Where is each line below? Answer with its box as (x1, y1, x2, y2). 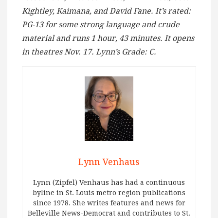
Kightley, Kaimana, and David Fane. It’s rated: (22, 6, 191, 16)
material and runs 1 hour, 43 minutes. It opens (22, 33, 194, 43)
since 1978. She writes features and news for (33, 199, 185, 207)
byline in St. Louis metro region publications (33, 189, 185, 197)
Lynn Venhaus (78, 157, 140, 167)
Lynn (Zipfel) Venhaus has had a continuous (33, 179, 185, 187)
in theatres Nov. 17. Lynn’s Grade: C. (22, 47, 156, 56)
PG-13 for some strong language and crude (22, 19, 180, 29)
